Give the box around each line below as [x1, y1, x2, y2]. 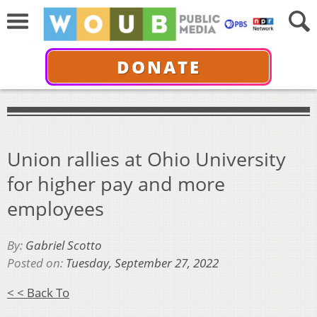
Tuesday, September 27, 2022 [66, 255, 219, 272]
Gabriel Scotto [25, 237, 102, 254]
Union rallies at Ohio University [7, 145, 286, 172]
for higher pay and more [7, 170, 225, 197]
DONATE [116, 54, 201, 79]
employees [7, 195, 104, 221]
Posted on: [7, 255, 66, 272]
